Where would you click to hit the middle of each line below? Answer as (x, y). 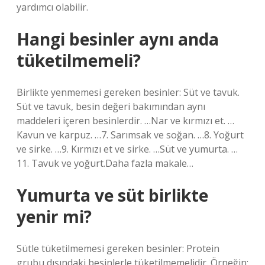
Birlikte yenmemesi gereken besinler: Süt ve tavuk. (128, 92)
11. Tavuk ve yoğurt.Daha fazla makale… (105, 163)
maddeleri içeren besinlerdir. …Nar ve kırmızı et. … (125, 121)
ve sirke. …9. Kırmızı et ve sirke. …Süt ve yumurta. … (127, 149)
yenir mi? (54, 216)
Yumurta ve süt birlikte (112, 195)
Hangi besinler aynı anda (118, 39)
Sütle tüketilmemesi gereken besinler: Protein (118, 248)
